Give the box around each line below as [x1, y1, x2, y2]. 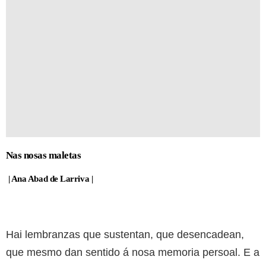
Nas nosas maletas [6, 150, 81, 161]
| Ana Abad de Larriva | [6, 174, 93, 184]
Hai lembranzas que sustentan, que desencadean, [6, 229, 244, 241]
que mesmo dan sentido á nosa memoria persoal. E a [6, 246, 259, 259]
